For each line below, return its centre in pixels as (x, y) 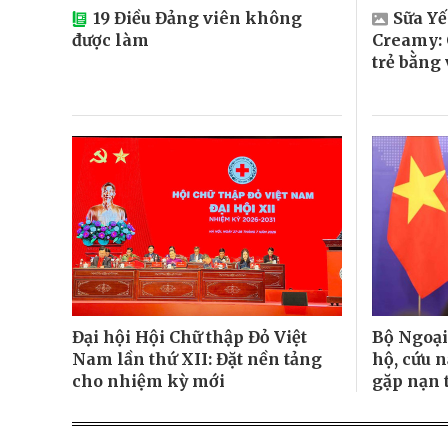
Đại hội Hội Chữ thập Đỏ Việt (189, 336)
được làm (110, 39)
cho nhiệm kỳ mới (148, 380)
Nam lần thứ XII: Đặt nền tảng (197, 358)
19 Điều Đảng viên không (197, 17)
